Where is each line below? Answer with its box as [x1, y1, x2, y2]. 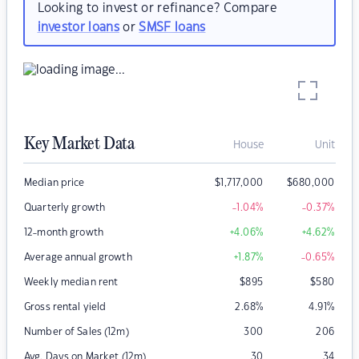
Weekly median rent [24, 277, 119, 288]
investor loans [37, 21, 119, 34]
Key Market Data [24, 135, 135, 155]
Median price [24, 178, 85, 188]
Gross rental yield [24, 302, 107, 313]
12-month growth [24, 228, 103, 238]
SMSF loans [139, 21, 206, 34]
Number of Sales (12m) [24, 327, 129, 337]
